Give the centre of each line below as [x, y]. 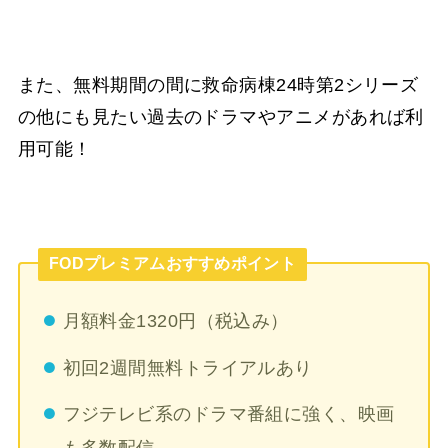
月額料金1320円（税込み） [175, 321]
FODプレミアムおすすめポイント [172, 264]
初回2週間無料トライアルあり [187, 367]
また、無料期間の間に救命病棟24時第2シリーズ [218, 84]
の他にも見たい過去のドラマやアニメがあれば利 [220, 116]
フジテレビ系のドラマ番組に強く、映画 [228, 414]
